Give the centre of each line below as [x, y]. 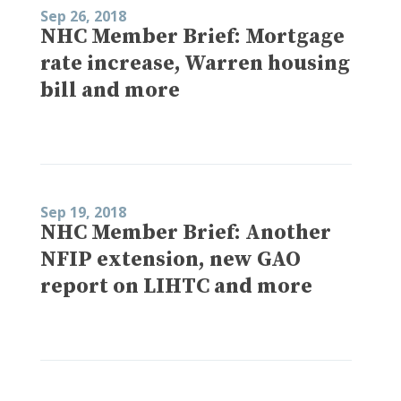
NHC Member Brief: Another [186, 232]
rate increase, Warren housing [195, 63]
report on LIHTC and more [176, 286]
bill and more [110, 90]
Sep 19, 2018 [83, 212]
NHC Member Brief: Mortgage [192, 36]
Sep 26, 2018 [83, 16]
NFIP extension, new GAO [171, 259]
